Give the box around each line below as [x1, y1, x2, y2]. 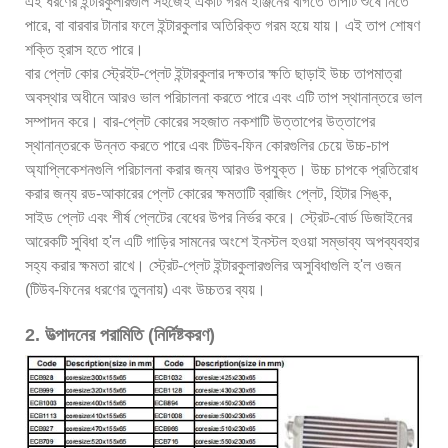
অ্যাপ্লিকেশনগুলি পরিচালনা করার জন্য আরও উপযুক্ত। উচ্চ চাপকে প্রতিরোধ [25, 161, 418, 179]
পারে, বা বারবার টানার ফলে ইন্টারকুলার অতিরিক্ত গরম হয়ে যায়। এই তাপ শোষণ [25, 17, 420, 35]
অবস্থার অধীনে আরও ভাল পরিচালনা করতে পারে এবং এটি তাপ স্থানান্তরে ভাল [25, 89, 422, 107]
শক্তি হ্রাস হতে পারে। [25, 41, 144, 59]
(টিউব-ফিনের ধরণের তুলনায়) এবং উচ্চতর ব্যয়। [25, 281, 266, 299]
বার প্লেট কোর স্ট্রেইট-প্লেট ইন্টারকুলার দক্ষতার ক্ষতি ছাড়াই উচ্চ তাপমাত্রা [25, 65, 402, 83]
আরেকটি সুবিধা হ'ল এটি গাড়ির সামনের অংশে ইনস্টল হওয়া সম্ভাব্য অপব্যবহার [25, 233, 419, 251]
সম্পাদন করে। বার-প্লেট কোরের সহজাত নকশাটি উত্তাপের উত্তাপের [25, 113, 375, 131]
